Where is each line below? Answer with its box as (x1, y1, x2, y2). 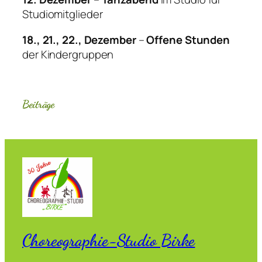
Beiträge (22, 97, 55, 111)
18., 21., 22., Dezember (22, 32, 136, 47)
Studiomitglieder (22, 6, 103, 22)
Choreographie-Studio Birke (22, 230, 195, 250)
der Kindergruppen (22, 46, 114, 62)
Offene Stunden (146, 32, 230, 47)
